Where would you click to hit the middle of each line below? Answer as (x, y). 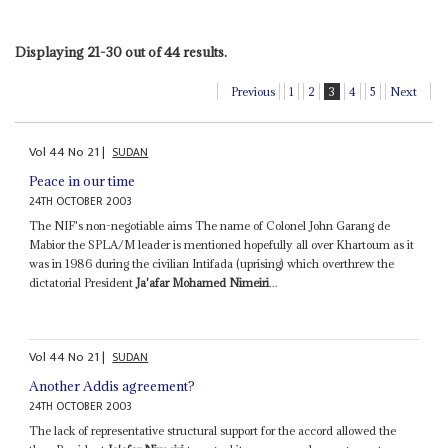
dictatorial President (83, 282)
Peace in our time (82, 180)
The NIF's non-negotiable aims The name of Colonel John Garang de (210, 225)
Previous (253, 92)
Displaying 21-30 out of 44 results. (120, 52)
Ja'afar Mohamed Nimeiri (203, 282)
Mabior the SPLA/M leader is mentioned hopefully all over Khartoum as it (222, 244)
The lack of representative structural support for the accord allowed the (213, 431)
